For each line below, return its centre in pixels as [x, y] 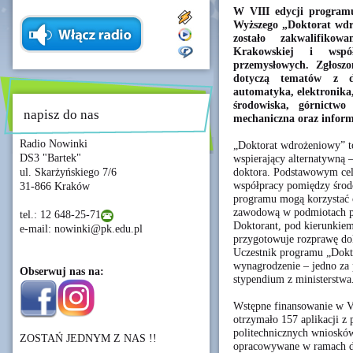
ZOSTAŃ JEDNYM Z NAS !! [88, 338]
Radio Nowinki [54, 144]
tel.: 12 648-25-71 [60, 215]
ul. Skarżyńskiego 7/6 [68, 172]
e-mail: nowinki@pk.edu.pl [81, 229]
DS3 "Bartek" [50, 158]
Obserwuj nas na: [62, 271]
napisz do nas [61, 115]
